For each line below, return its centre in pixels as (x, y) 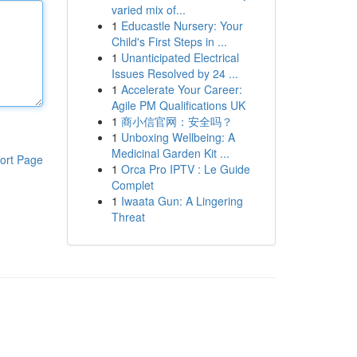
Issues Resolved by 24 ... (175, 73)
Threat (128, 217)
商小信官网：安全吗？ (177, 121)
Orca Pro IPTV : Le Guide (185, 169)
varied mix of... (148, 10)
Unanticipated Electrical (180, 57)
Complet (132, 185)
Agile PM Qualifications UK (178, 105)
